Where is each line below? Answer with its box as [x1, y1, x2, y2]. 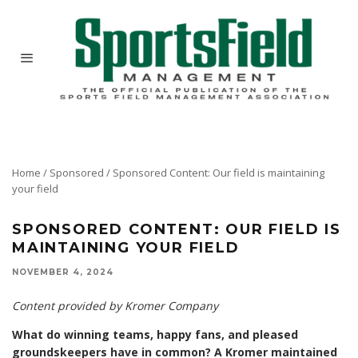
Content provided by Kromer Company [12, 298, 218, 314]
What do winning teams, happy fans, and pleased [12, 327, 298, 343]
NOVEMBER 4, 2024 [12, 267, 113, 278]
